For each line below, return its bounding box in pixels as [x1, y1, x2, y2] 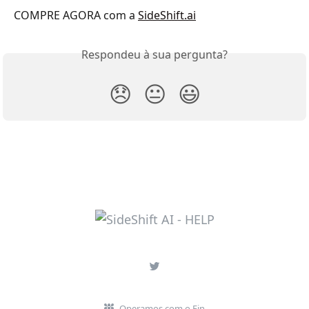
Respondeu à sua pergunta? [81, 47, 228, 63]
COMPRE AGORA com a [14, 7, 138, 23]
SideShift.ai [138, 7, 196, 23]
